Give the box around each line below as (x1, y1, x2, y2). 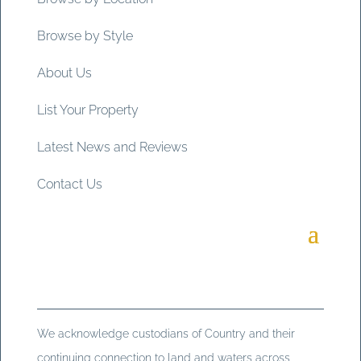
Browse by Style (36, 28, 133, 44)
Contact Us (36, 176, 102, 193)
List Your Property (36, 102, 139, 118)
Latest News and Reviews (36, 139, 188, 156)
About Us (36, 65, 92, 81)
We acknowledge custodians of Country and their (36, 327, 295, 341)
